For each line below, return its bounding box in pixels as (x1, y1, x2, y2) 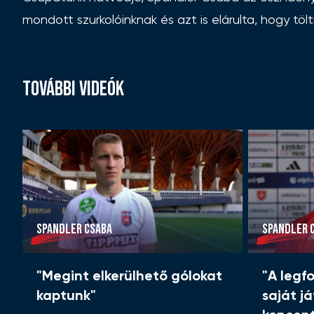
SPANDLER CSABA (36, 221, 112, 238)
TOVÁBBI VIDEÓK (22, 76, 124, 102)
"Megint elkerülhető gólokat (36, 270, 222, 285)
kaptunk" (36, 289, 96, 304)
